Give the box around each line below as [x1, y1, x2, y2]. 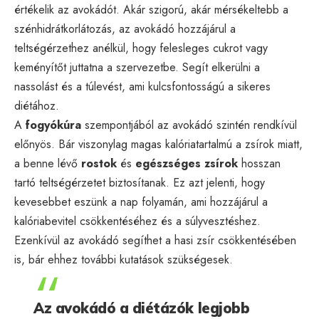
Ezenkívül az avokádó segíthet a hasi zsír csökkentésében [14, 231, 296, 249]
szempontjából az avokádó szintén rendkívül [81, 116, 297, 133]
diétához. [14, 97, 59, 114]
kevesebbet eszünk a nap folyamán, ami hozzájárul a [14, 193, 268, 210]
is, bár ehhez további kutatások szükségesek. [14, 251, 233, 268]
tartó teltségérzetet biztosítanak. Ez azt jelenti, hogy [14, 174, 265, 191]
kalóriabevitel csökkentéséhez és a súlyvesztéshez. [14, 212, 261, 229]
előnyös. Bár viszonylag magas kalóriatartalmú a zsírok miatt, [14, 135, 303, 152]
